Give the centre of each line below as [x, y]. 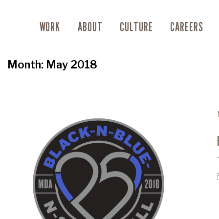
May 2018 [71, 65]
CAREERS [186, 27]
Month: [26, 65]
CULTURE [136, 27]
